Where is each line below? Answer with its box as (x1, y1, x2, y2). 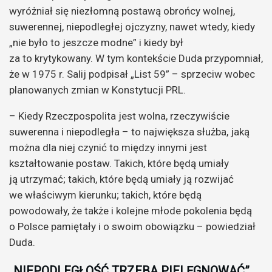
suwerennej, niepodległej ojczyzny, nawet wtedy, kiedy (9, 21, 255, 33)
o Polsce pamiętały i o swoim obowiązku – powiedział (9, 220, 256, 233)
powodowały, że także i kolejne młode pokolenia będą (9, 205, 252, 217)
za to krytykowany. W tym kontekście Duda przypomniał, (9, 52, 263, 65)
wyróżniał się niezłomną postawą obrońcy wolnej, (9, 5, 235, 18)
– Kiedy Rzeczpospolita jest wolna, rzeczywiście (9, 110, 229, 123)
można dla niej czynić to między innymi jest (9, 141, 207, 154)
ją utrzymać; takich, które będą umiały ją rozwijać (9, 173, 234, 186)
